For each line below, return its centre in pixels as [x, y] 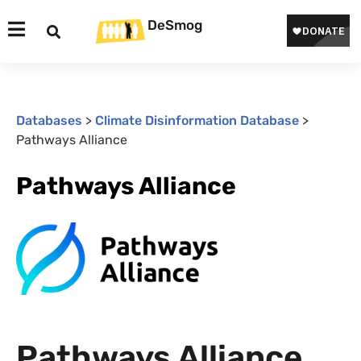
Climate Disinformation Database [197, 120]
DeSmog [175, 25]
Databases [49, 120]
